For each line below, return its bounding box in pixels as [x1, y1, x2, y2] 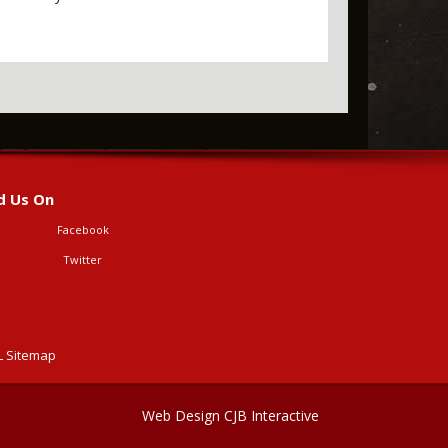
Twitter [63, 252, 102, 267]
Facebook [56, 222, 109, 237]
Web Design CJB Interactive [142, 406, 319, 425]
